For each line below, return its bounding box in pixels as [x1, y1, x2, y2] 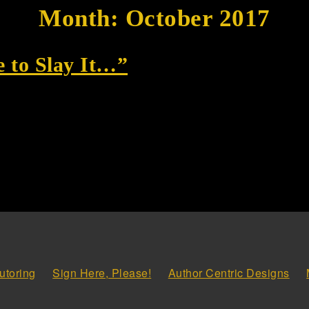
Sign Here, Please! [52, 264, 152, 281]
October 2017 [125, 4, 270, 32]
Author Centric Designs [168, 264, 290, 281]
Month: [39, 4, 126, 32]
